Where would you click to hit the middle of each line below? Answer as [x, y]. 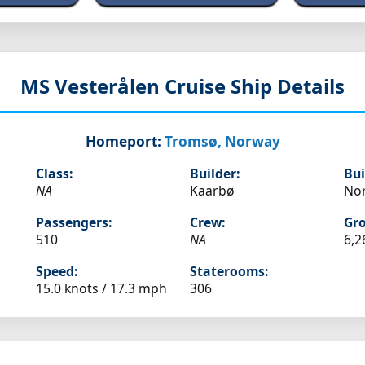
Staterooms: [229, 272]
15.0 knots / [73, 289]
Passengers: [73, 223]
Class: [54, 174]
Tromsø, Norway [222, 142]
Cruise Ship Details [255, 86]
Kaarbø [212, 191]
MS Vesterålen [92, 86]
